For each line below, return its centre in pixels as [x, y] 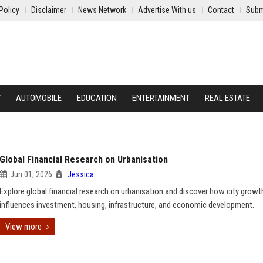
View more [23, 227]
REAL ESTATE [227, 98]
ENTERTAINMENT [161, 98]
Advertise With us [167, 10]
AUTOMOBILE [39, 98]
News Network [102, 10]
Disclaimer [49, 10]
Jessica [81, 174]
